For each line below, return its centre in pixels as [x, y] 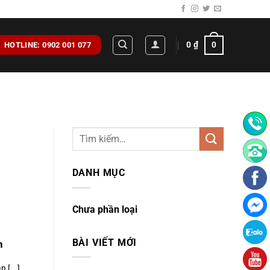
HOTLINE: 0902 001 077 [48, 45]
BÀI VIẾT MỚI [105, 242]
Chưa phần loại [105, 209]
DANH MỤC [99, 173]
